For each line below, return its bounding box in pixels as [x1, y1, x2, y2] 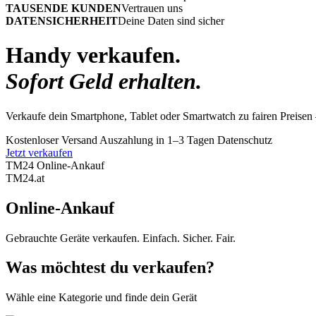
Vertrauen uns [121, 1, 183, 14]
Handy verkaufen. [6, 42, 181, 68]
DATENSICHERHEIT [6, 14, 118, 27]
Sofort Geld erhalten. [6, 68, 202, 95]
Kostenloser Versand [6, 133, 97, 146]
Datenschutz [217, 133, 272, 146]
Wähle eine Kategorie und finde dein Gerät [6, 291, 197, 304]
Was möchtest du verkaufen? [6, 258, 214, 277]
